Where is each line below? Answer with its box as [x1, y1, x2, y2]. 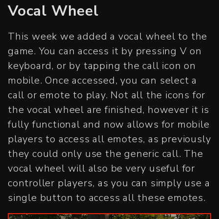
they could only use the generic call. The [8, 147, 203, 160]
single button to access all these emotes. [8, 191, 206, 204]
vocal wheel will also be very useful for [8, 162, 195, 175]
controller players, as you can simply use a [8, 176, 210, 190]
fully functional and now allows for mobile [8, 118, 210, 131]
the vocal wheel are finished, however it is [8, 103, 209, 116]
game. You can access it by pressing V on [8, 44, 202, 58]
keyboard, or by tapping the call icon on [8, 59, 196, 72]
